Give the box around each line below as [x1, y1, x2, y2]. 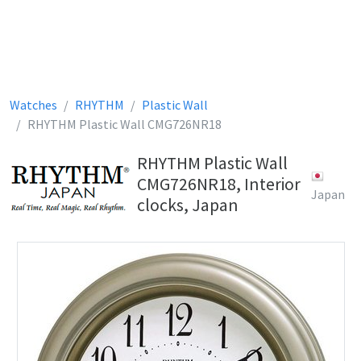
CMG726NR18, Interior [137, 173, 301, 195]
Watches [10, 97, 57, 113]
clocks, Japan [137, 194, 239, 216]
